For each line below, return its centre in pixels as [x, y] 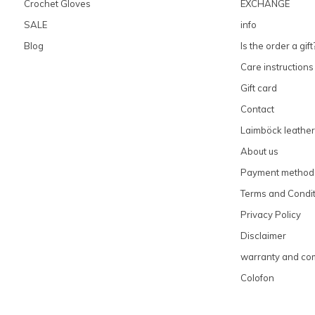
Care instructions [277, 66]
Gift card [258, 88]
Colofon [257, 277]
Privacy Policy [270, 214]
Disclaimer [263, 235]
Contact [257, 109]
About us [259, 151]
